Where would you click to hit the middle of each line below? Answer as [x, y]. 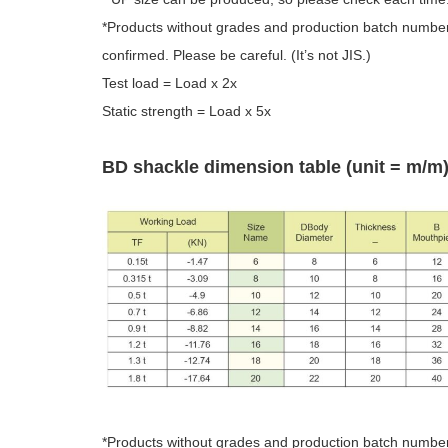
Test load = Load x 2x [169, 82]
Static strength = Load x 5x [186, 110]
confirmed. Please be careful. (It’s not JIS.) [236, 54]
